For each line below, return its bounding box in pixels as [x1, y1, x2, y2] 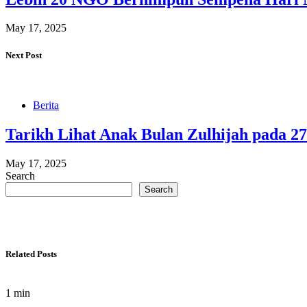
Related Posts [5, 248, 57, 259]
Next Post [5, 49, 42, 60]
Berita [33, 99, 59, 111]
